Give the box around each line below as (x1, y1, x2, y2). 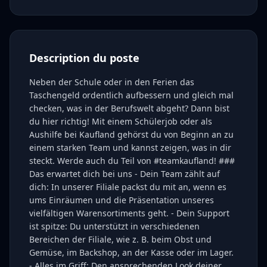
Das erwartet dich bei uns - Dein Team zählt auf (29, 168, 220, 179)
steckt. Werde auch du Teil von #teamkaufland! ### (29, 155, 235, 166)
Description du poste (29, 51, 139, 65)
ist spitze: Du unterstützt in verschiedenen (29, 221, 200, 232)
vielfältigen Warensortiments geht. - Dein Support (29, 207, 229, 219)
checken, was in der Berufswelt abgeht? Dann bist (29, 103, 229, 114)
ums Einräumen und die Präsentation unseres (29, 194, 214, 206)
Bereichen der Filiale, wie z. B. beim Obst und (29, 234, 212, 245)
